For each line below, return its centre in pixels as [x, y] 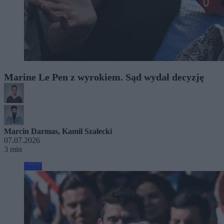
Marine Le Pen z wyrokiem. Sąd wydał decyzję [104, 77]
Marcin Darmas [31, 131]
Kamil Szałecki [87, 131]
